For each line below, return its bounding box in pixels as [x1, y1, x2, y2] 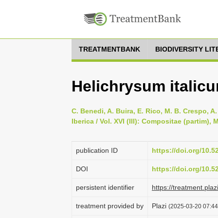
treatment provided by [76, 202, 144, 210]
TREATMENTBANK [79, 45, 140, 53]
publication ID [76, 146, 118, 154]
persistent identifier [76, 183, 134, 191]
